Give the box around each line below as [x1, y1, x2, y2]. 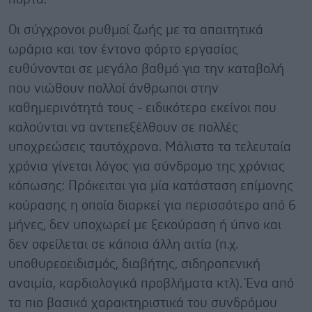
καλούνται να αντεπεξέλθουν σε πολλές [8, 120, 238, 134]
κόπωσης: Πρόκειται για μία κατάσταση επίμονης [8, 179, 293, 193]
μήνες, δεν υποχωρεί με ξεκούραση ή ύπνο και [8, 218, 281, 232]
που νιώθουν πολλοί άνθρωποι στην [8, 81, 219, 95]
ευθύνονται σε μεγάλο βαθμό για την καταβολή [8, 62, 284, 76]
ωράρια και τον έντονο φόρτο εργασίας [8, 42, 238, 56]
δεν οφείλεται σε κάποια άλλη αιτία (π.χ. [8, 237, 238, 251]
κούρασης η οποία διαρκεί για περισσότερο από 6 [8, 198, 296, 212]
